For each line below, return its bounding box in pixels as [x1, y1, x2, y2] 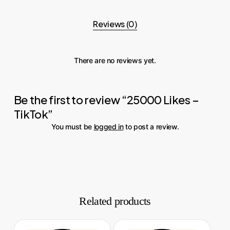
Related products [79, 195, 151, 208]
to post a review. [123, 122, 179, 131]
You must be [51, 122, 94, 131]
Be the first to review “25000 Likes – [13, 92, 199, 107]
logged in [93, 122, 124, 131]
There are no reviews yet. [74, 56, 156, 65]
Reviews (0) [93, 18, 137, 30]
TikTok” [13, 107, 53, 122]
